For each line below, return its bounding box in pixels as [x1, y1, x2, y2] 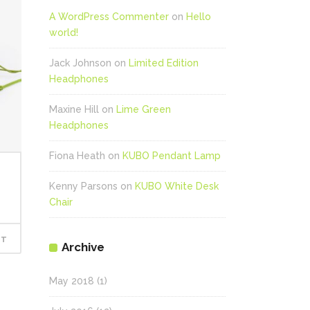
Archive [62, 240, 104, 254]
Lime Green [116, 104, 171, 115]
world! [49, 27, 78, 38]
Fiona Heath [49, 150, 105, 161]
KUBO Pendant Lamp [122, 150, 221, 161]
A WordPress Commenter [49, 11, 169, 22]
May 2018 [49, 275, 94, 286]
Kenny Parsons [49, 181, 118, 192]
